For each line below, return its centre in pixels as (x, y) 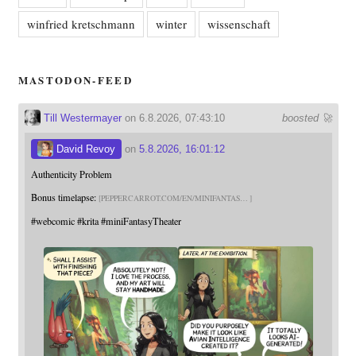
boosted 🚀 (307, 118)
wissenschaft (238, 24)
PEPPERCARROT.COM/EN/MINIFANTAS (170, 199)
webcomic (55, 221)
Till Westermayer (81, 118)
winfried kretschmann (81, 24)
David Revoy (84, 149)
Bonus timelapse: (64, 197)
